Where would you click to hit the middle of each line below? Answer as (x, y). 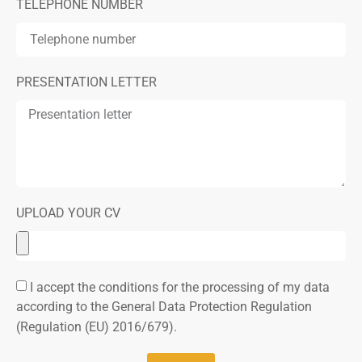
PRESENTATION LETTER (86, 82)
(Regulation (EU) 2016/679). (97, 326)
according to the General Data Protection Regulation (164, 307)
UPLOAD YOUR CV (68, 213)
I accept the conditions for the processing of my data (180, 287)
